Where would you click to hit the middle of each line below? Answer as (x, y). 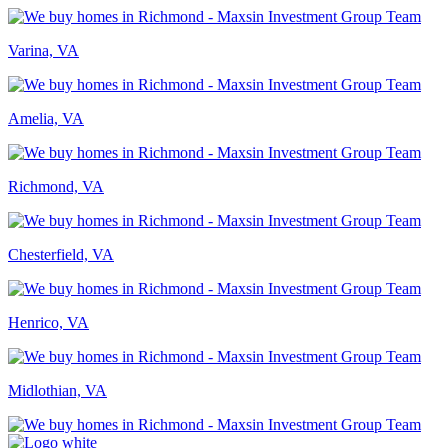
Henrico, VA (48, 322)
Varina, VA (43, 50)
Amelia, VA (46, 118)
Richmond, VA (56, 186)
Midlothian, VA (57, 390)
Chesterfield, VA (61, 254)
